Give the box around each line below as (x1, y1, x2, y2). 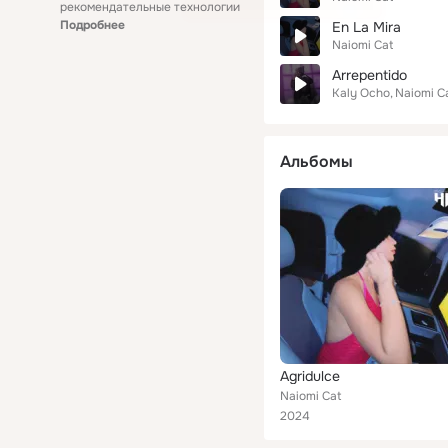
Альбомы (280, 151, 353, 172)
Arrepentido (332, 66, 407, 84)
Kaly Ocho (332, 85, 390, 101)
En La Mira (332, 18, 401, 36)
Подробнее (60, 17, 125, 33)
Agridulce (280, 367, 340, 385)
